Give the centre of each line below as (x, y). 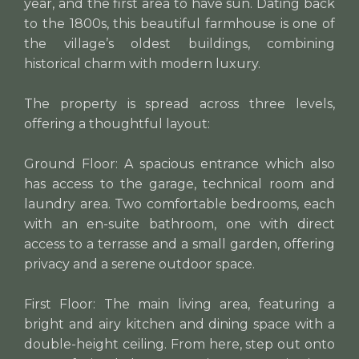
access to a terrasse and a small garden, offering (179, 244)
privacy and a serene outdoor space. (139, 264)
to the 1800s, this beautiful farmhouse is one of (179, 23)
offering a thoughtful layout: (117, 123)
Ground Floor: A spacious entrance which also (179, 163)
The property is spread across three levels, (179, 103)
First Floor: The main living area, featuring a (179, 304)
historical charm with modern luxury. (142, 63)
